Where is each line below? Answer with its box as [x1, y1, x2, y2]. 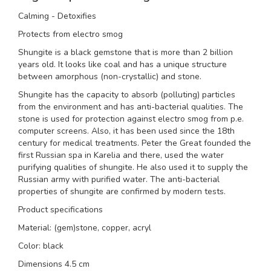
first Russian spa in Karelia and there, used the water [18, 149, 224, 161]
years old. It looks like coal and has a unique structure [18, 59, 227, 70]
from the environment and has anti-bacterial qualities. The [18, 101, 243, 113]
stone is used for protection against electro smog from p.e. [18, 113, 244, 125]
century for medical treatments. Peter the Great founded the [18, 137, 251, 149]
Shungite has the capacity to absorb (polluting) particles [18, 89, 235, 100]
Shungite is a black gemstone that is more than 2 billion [18, 47, 233, 58]
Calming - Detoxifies [18, 10, 96, 22]
